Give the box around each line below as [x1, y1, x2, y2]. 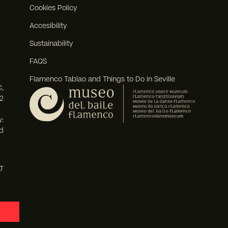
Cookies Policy [30, 3, 78, 13]
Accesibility [30, 20, 68, 31]
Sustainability [30, 38, 74, 48]
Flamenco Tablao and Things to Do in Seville [30, 74, 176, 84]
